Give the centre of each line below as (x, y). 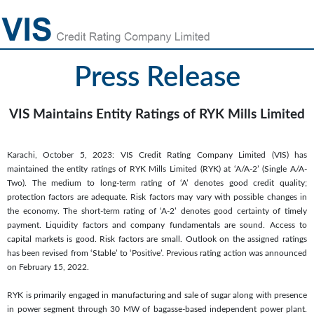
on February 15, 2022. (48, 267)
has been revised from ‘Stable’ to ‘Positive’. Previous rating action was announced (157, 253)
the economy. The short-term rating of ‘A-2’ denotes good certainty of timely (157, 211)
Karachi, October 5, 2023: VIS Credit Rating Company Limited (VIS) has (157, 155)
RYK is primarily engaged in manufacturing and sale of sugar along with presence (157, 295)
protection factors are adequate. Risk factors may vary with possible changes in (157, 197)
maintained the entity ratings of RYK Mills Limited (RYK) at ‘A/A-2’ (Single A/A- (157, 169)
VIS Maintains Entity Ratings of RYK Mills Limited (157, 114)
